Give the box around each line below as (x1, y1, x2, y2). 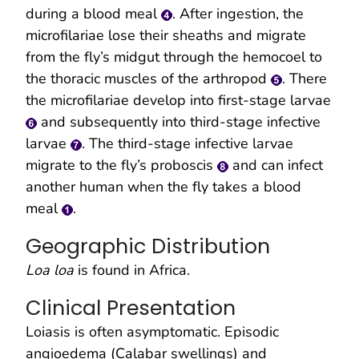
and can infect (228, 155, 323, 175)
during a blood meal (26, 3, 161, 23)
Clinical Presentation (26, 292, 236, 322)
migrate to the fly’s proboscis (26, 155, 217, 175)
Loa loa (26, 260, 74, 280)
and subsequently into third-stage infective (37, 111, 321, 131)
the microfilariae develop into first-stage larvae (26, 90, 331, 110)
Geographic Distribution (26, 231, 270, 260)
